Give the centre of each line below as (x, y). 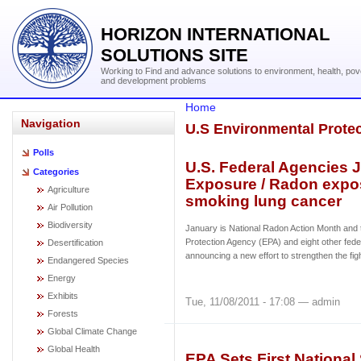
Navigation (51, 123)
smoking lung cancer (263, 201)
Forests (63, 313)
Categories (56, 172)
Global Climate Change (92, 331)
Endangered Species (88, 260)
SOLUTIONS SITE (174, 55)
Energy (62, 278)
